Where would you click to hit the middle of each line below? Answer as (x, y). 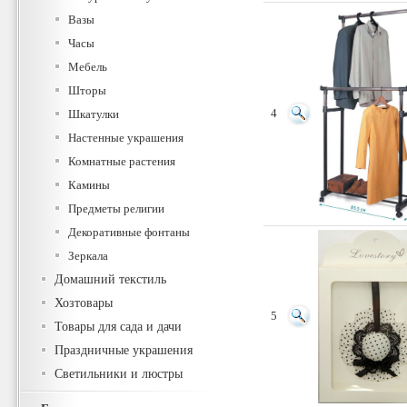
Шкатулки (94, 114)
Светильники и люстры (119, 374)
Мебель (88, 67)
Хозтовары (84, 303)
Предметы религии (116, 208)
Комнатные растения (122, 161)
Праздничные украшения (124, 350)
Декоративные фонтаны (129, 232)
